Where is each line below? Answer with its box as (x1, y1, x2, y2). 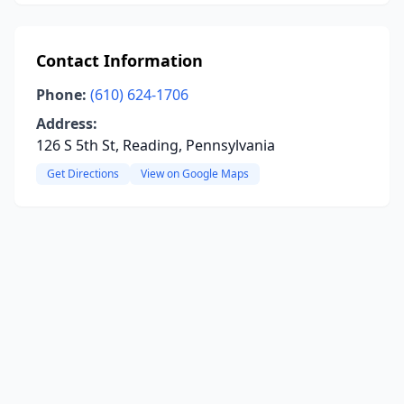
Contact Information (36, 50, 203, 71)
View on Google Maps (141, 166, 249, 181)
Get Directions (47, 166, 119, 181)
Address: (36, 114, 97, 133)
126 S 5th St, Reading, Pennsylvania (36, 135, 275, 155)
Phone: (36, 85, 87, 105)
